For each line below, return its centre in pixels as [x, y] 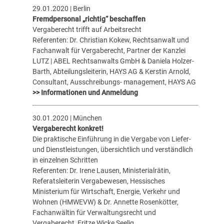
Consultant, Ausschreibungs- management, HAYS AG [114, 82]
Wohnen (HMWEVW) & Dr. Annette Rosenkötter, [105, 202]
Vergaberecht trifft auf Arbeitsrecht [87, 29]
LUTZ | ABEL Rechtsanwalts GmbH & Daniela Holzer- [113, 61]
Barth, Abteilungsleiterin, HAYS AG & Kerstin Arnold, [111, 71]
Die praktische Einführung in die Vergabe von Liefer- [111, 139]
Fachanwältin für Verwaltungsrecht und [94, 212]
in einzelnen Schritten [65, 160]
